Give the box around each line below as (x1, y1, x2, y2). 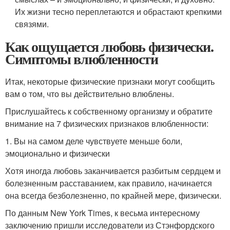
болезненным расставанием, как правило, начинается (5, 177, 212, 189)
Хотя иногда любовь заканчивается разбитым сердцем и (5, 165, 221, 177)
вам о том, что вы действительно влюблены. (5, 88, 174, 100)
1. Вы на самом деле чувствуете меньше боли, (5, 135, 182, 147)
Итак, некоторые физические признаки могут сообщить (5, 75, 215, 87)
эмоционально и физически (5, 147, 110, 159)
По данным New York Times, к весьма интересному (5, 207, 200, 219)
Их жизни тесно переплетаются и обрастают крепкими (15, 6, 222, 17)
